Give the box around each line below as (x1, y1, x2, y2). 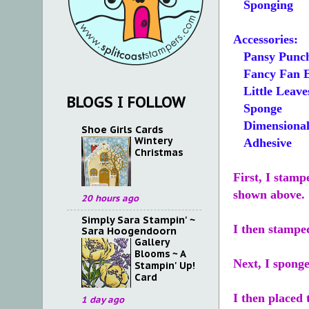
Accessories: (233, 32, 298, 47)
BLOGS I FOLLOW (67, 92, 186, 112)
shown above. (233, 188, 305, 202)
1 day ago (81, 293, 124, 306)
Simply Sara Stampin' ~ (81, 212, 195, 226)
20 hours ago (81, 192, 139, 204)
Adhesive (233, 136, 292, 150)
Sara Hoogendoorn (81, 223, 177, 237)
